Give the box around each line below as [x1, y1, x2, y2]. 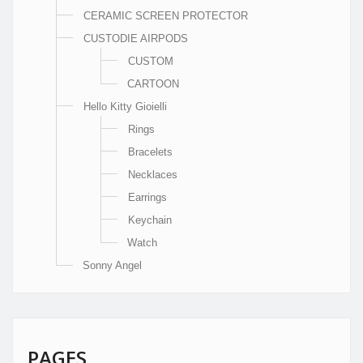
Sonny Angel [83, 258, 142, 271]
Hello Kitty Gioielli [83, 100, 167, 113]
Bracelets [128, 145, 173, 158]
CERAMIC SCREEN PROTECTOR [83, 9, 248, 22]
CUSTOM [128, 54, 173, 67]
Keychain [128, 213, 172, 226]
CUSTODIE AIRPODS [83, 32, 188, 45]
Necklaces [128, 168, 177, 181]
